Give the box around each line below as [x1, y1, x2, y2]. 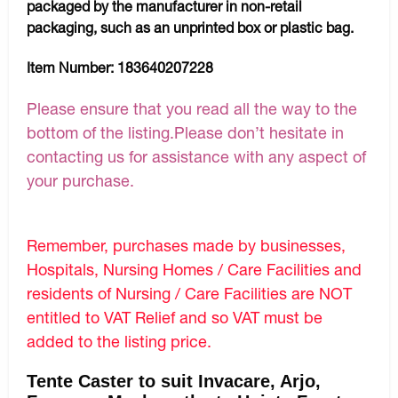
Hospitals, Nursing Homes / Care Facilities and [27, 259, 362, 280]
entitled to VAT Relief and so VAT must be [27, 307, 322, 328]
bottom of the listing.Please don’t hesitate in [27, 123, 344, 143]
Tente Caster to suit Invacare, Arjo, [27, 371, 321, 392]
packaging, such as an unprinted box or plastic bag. [27, 18, 354, 36]
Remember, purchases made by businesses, [27, 235, 346, 256]
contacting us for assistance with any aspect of [27, 147, 366, 167]
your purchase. [27, 171, 134, 191]
